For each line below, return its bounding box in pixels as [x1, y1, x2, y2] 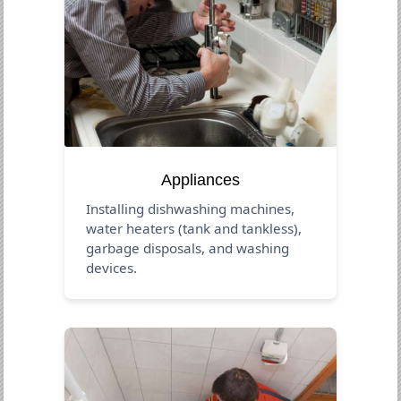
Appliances [161, 170, 240, 189]
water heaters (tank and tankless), [86, 218, 303, 237]
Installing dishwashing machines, [86, 199, 295, 218]
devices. [86, 258, 138, 277]
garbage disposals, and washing [86, 238, 290, 257]
